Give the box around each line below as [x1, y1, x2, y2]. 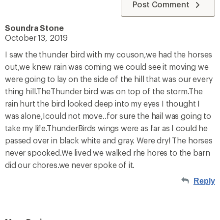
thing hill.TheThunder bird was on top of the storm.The [5, 86, 203, 96]
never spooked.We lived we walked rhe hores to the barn [5, 148, 210, 157]
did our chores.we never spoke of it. [5, 160, 135, 169]
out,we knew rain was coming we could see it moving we [5, 62, 209, 71]
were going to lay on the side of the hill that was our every [5, 74, 213, 83]
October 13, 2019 [5, 33, 68, 42]
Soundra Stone [5, 23, 64, 32]
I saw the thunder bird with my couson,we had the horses [5, 50, 213, 59]
